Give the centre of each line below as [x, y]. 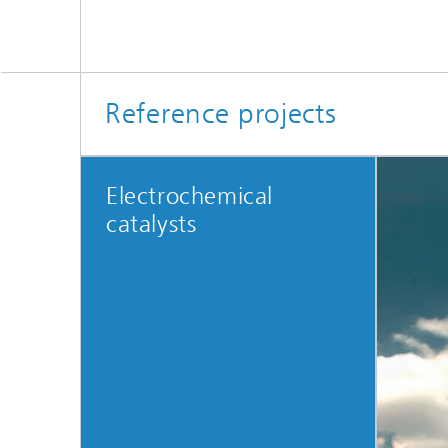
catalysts [151, 224]
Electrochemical [190, 196]
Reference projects [221, 113]
